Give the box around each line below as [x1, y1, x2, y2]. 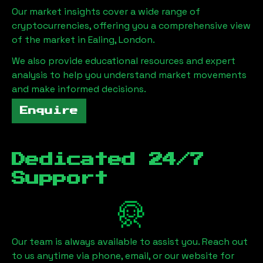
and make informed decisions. [12, 83, 146, 95]
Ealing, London [88, 33, 153, 46]
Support [12, 171, 108, 186]
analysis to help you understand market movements [12, 69, 247, 81]
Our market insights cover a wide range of [12, 5, 200, 18]
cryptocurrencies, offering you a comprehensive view [12, 19, 251, 32]
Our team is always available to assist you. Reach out [12, 235, 248, 248]
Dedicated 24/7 [12, 153, 204, 167]
